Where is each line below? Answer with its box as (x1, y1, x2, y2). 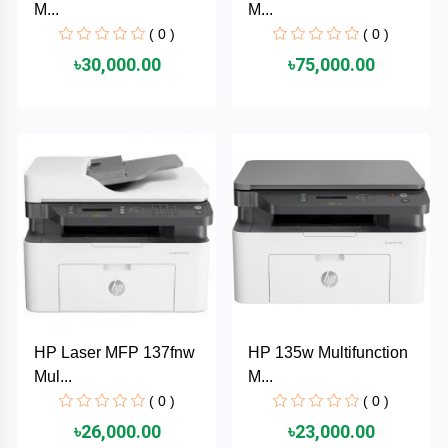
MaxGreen (2, 15, 76, 33)
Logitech (2, 67, 63, 85)
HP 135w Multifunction (248, 343, 408, 361)
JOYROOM (2, 223, 82, 241)
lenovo (2, 119, 50, 137)
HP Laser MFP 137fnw (34, 343, 195, 361)
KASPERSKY (2, 171, 102, 189)
